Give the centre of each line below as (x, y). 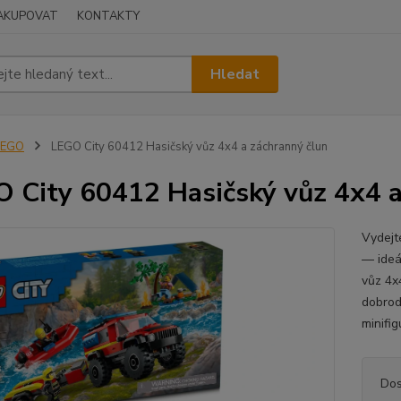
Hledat (235, 74)
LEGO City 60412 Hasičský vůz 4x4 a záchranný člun (188, 147)
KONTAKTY (108, 16)
